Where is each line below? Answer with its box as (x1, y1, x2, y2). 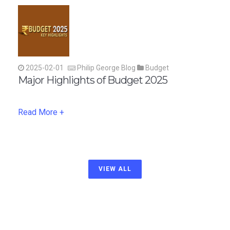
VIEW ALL (99, 165, 131, 172)
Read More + (18, 107, 64, 117)
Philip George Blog (75, 63, 137, 72)
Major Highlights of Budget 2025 (18, 73, 167, 86)
